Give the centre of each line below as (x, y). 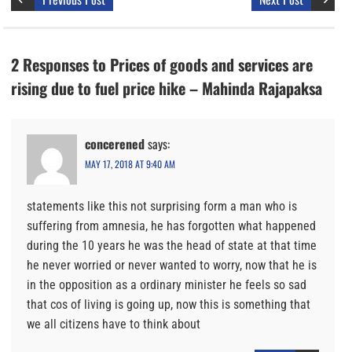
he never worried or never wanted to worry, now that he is (172, 266)
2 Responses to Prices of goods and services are (162, 65)
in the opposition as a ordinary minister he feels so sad (167, 285)
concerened (115, 144)
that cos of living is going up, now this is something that (169, 305)
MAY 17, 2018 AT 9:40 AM (130, 164)
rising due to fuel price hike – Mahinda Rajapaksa (167, 88)
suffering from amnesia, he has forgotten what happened (171, 226)
